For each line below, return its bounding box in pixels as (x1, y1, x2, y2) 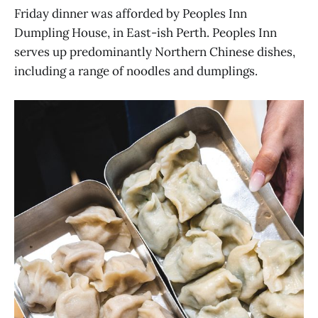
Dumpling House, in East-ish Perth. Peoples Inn (14, 24, 277, 40)
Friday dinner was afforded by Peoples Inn (14, 5, 247, 21)
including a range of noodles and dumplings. (14, 62, 258, 79)
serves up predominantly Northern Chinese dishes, (14, 43, 295, 60)
